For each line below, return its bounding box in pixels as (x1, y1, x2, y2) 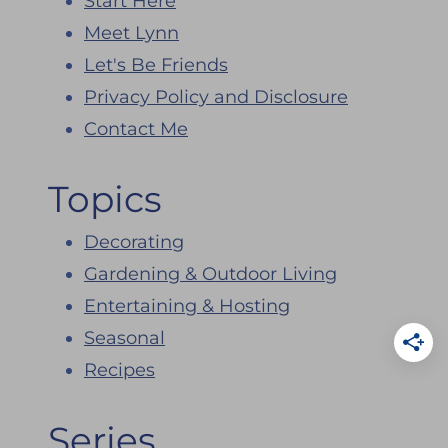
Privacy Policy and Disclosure (84, 85, 348, 108)
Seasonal (84, 326, 165, 349)
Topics (48, 176, 162, 221)
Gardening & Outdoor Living (84, 262, 337, 285)
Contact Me (84, 117, 188, 140)
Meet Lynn (84, 21, 179, 44)
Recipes (84, 358, 155, 381)
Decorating (84, 230, 184, 253)
